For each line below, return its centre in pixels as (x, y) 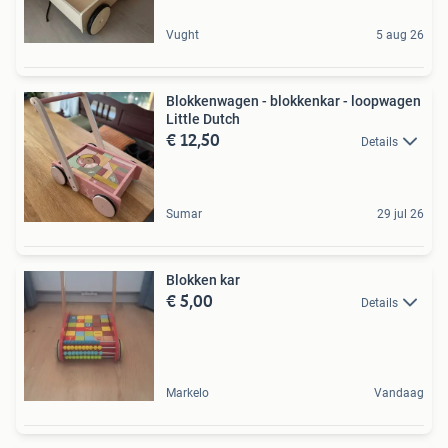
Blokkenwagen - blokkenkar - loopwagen (293, 101)
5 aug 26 (400, 35)
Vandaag (399, 393)
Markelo (187, 393)
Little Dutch (203, 119)
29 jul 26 (400, 214)
